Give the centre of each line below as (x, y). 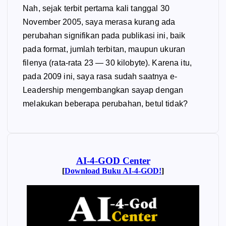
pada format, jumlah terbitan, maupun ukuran (104, 49)
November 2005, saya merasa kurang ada (99, 22)
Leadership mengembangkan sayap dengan (103, 90)
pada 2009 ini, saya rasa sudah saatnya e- (100, 76)
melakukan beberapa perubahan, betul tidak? (105, 103)
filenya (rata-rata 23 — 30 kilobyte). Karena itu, (107, 63)
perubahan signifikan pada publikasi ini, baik (104, 35)
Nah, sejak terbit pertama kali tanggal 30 (96, 8)
